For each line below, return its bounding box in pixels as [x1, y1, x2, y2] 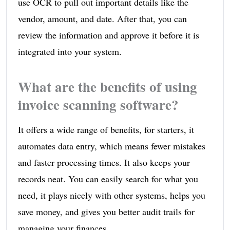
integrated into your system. [17, 45, 122, 57]
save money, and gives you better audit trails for [17, 205, 195, 218]
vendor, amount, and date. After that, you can [17, 12, 187, 25]
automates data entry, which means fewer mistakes [17, 139, 205, 152]
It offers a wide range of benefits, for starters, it [17, 123, 194, 136]
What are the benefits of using [17, 76, 197, 97]
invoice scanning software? [17, 94, 179, 114]
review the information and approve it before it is [17, 28, 199, 41]
